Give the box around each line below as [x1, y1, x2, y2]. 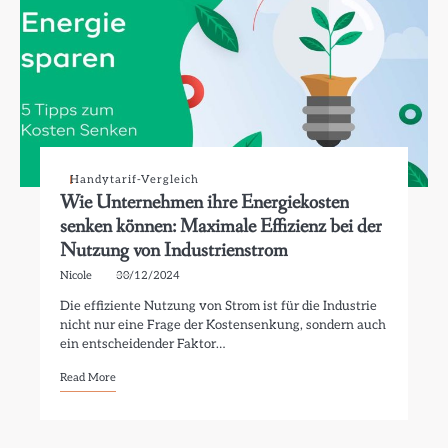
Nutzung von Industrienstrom [60, 237, 289, 264]
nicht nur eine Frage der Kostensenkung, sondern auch [60, 317, 387, 333]
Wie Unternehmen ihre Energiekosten [60, 189, 350, 216]
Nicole [60, 269, 93, 282]
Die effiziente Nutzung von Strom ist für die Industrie [60, 298, 378, 314]
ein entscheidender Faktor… [60, 336, 226, 352]
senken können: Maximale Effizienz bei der [60, 213, 383, 240]
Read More [60, 371, 117, 384]
